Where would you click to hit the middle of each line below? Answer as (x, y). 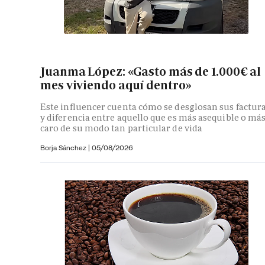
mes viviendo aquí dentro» (116, 85)
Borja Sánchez (64, 148)
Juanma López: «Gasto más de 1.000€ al (151, 71)
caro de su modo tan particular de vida (122, 128)
